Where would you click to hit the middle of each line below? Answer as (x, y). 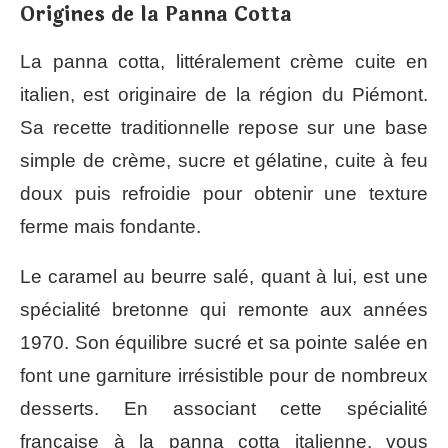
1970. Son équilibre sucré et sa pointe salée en (224, 343)
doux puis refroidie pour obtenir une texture (224, 194)
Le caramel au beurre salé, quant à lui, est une (224, 277)
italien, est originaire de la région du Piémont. (224, 95)
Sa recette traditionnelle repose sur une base (224, 128)
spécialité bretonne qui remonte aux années (224, 310)
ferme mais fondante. (110, 227)
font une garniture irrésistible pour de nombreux (224, 376)
